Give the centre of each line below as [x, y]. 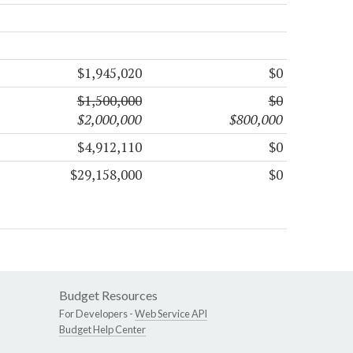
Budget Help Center [102, 329]
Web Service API [171, 313]
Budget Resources [108, 295]
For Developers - [97, 313]
